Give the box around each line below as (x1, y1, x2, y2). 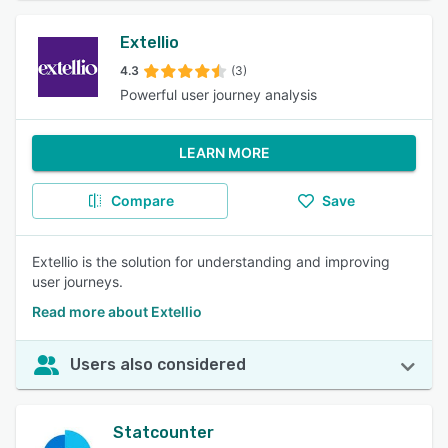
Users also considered (70, 355, 246, 374)
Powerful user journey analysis (120, 86, 317, 103)
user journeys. (32, 273, 123, 290)
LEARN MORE (178, 144, 270, 161)
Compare (110, 192, 174, 209)
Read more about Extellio (32, 303, 202, 320)
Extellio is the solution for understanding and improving (32, 253, 390, 270)
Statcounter (113, 423, 215, 442)
